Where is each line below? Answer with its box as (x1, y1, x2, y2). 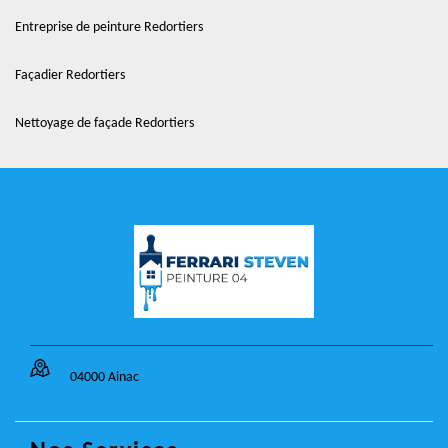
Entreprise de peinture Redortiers (15, 20, 203, 35)
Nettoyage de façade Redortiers (15, 116, 194, 131)
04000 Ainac (70, 370, 139, 385)
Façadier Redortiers (15, 68, 125, 83)
